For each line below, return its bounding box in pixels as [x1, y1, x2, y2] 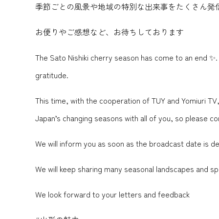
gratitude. [35, 69, 68, 81]
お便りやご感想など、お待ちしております [35, 26, 184, 38]
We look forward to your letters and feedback [35, 188, 190, 200]
